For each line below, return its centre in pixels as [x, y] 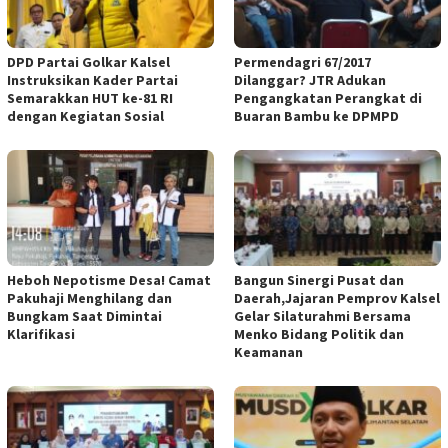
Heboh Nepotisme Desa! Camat [109, 279]
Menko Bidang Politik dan [319, 333]
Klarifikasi [41, 333]
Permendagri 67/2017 [302, 61]
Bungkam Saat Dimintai [84, 315]
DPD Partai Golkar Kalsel [88, 61]
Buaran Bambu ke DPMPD [316, 115]
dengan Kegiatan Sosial [85, 115]
